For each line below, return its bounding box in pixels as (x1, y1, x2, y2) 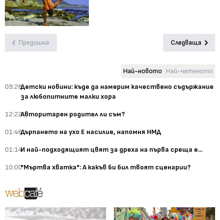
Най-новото (123, 66, 162, 75)
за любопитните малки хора (21, 92, 116, 101)
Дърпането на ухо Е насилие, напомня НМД (21, 127, 161, 136)
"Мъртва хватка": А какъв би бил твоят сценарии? (21, 163, 191, 171)
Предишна (19, 38, 49, 47)
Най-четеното (166, 66, 213, 75)
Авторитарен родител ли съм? (21, 110, 125, 118)
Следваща (171, 38, 201, 47)
